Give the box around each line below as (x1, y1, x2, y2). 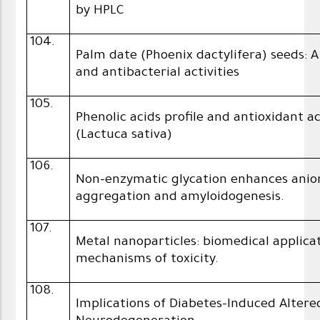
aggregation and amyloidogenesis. (76, 191, 285, 206)
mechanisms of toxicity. (76, 253, 219, 268)
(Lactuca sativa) (76, 129, 173, 144)
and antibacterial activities (76, 66, 240, 81)
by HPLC (76, 4, 125, 19)
